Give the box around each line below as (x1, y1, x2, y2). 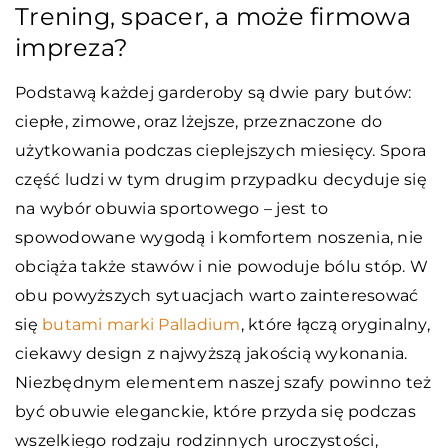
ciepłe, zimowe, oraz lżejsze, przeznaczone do (15, 111, 383, 131)
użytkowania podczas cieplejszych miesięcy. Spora (15, 140, 426, 160)
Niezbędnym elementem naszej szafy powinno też (15, 372, 432, 392)
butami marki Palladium (42, 314, 241, 334)
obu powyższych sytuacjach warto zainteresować (15, 285, 419, 305)
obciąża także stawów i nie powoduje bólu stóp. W (15, 256, 428, 276)
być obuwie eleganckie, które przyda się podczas (15, 401, 416, 421)
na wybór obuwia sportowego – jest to (15, 198, 328, 218)
